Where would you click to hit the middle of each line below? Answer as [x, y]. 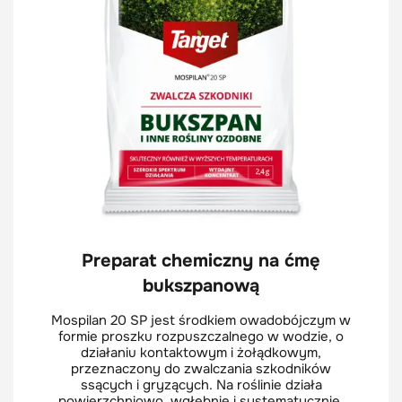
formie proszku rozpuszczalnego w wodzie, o [201, 336]
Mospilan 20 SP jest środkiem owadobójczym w [201, 320]
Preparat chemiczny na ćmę [201, 260]
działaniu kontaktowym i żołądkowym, [201, 352]
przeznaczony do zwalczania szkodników [201, 368]
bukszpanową [201, 285]
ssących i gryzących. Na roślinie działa [201, 385]
